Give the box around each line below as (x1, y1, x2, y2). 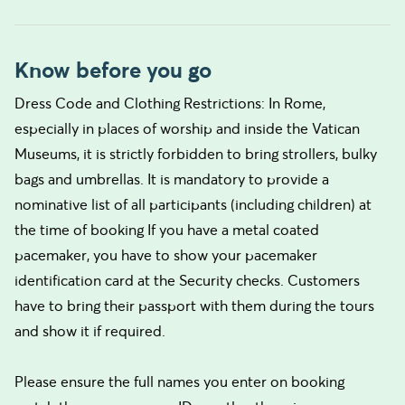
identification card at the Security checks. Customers (14, 271, 360, 289)
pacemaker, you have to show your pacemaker (14, 246, 317, 264)
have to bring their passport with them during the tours (14, 297, 374, 315)
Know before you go (14, 56, 212, 84)
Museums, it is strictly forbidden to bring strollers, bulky (14, 145, 377, 163)
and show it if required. (14, 322, 165, 340)
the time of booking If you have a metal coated (14, 221, 319, 239)
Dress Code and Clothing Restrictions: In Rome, (14, 94, 325, 112)
